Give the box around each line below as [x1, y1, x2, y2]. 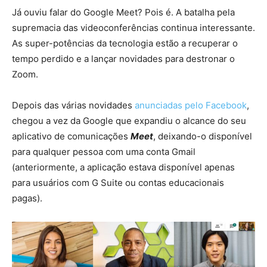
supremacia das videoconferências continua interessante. [12, 22, 255, 33]
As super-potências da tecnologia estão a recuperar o [12, 38, 238, 49]
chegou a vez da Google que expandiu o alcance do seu [12, 115, 246, 126]
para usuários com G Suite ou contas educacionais [12, 177, 224, 188]
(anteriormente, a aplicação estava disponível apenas [12, 162, 235, 173]
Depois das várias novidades [12, 100, 135, 111]
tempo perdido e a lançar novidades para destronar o [12, 53, 235, 64]
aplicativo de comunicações [12, 131, 131, 142]
